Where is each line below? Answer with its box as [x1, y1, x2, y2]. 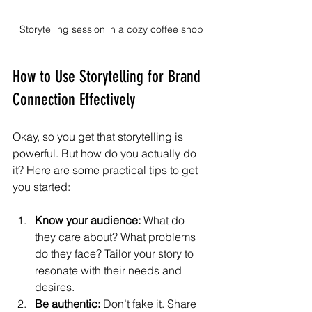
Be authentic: [35, 296, 100, 311]
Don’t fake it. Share [100, 296, 199, 311]
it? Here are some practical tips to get [13, 162, 201, 177]
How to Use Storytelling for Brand [13, 66, 205, 86]
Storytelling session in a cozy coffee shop [19, 22, 203, 36]
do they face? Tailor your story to [35, 246, 196, 260]
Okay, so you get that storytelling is [13, 129, 186, 143]
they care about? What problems [35, 229, 198, 244]
